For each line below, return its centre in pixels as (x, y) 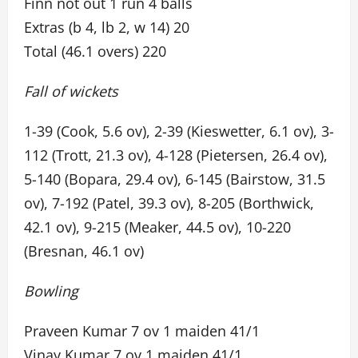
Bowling (51, 291)
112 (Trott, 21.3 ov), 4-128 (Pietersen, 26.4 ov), (176, 155)
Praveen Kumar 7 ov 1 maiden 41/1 (142, 331)
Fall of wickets (71, 91)
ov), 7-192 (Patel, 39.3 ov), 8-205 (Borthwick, (169, 203)
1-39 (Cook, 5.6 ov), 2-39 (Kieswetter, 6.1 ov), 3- (179, 131)
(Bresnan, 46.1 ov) (84, 251)
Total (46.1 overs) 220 (95, 51)
